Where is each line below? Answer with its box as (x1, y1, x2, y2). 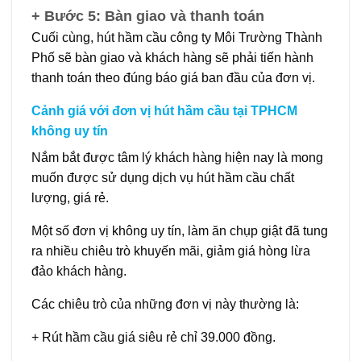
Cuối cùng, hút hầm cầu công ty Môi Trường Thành (31, 30, 322, 44)
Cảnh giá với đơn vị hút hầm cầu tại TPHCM (31, 103, 297, 118)
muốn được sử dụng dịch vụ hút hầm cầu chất (31, 170, 294, 185)
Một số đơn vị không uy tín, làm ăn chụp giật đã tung (31, 223, 328, 238)
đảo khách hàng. (31, 263, 127, 278)
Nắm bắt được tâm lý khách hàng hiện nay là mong (31, 150, 323, 164)
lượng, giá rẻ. (31, 190, 109, 205)
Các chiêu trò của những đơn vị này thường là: (31, 297, 299, 311)
